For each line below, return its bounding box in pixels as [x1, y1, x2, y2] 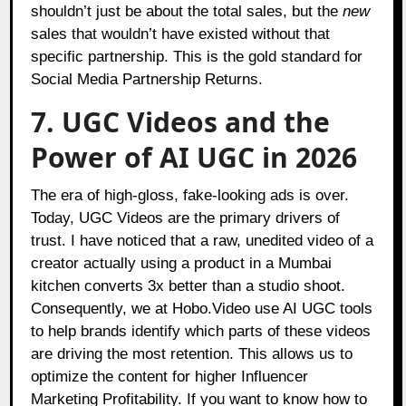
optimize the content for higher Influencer [31, 367, 309, 385]
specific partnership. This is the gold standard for [31, 47, 363, 65]
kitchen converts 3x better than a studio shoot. [31, 276, 346, 295]
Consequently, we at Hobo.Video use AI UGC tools [31, 299, 373, 317]
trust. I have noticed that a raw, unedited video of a [31, 231, 374, 249]
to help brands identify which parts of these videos [31, 322, 372, 340]
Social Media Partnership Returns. [31, 70, 264, 88]
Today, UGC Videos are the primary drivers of [31, 208, 341, 227]
